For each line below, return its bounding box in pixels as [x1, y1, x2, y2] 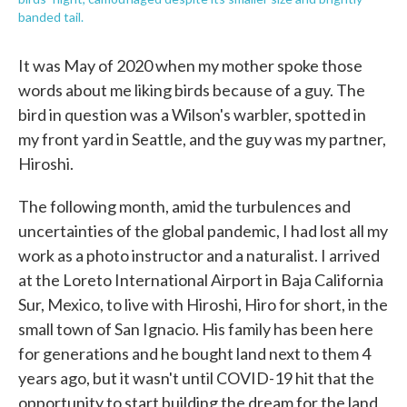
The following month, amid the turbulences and [18, 195, 351, 216]
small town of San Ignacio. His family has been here [18, 318, 373, 339]
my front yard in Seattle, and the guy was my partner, [18, 128, 386, 149]
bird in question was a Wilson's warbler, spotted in [18, 104, 366, 124]
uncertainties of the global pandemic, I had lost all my [18, 220, 388, 241]
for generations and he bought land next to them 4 [18, 342, 371, 363]
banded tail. [18, 8, 84, 25]
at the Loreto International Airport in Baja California [18, 269, 383, 290]
